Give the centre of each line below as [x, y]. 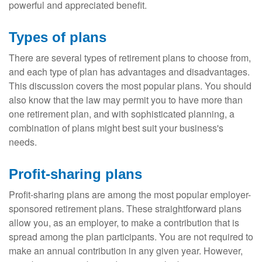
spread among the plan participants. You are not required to [131, 236]
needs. [23, 142]
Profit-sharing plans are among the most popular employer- [130, 194]
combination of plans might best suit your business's [116, 127]
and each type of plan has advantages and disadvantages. [129, 71]
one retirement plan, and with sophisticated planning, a [122, 113]
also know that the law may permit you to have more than [126, 99]
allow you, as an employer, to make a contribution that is [124, 222]
